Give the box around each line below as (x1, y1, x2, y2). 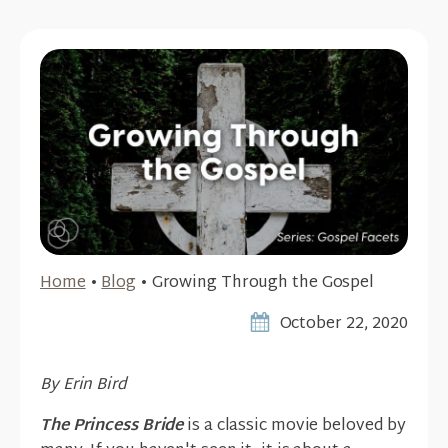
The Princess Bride (40, 412, 184, 442)
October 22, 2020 (279, 310, 408, 340)
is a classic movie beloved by (187, 412, 407, 442)
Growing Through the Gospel (151, 269, 375, 299)
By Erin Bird (40, 371, 127, 401)
